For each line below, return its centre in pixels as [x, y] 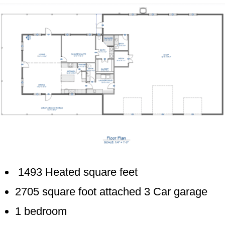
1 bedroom [41, 211]
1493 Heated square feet [76, 172]
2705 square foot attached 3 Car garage [111, 191]
